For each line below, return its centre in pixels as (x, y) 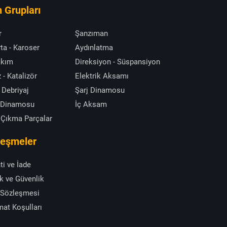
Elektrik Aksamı (102, 76)
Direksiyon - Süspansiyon (118, 62)
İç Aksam (91, 105)
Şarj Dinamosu (100, 90)
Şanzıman (91, 34)
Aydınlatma (94, 48)
